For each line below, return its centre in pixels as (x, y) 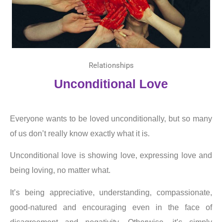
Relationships (111, 65)
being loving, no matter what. (60, 170)
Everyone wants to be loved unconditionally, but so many (111, 118)
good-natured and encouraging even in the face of (111, 207)
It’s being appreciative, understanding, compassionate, (111, 192)
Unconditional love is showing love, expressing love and (111, 156)
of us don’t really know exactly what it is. (80, 133)
